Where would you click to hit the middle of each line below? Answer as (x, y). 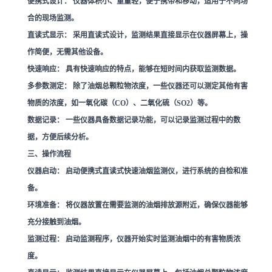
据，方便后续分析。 (60, 137)
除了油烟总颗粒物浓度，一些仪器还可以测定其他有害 (159, 86)
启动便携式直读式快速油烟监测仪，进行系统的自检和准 (156, 171)
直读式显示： (49, 35)
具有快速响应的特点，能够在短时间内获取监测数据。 (152, 69)
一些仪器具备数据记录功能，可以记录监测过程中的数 (152, 120)
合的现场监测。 (53, 18)
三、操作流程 (49, 154)
